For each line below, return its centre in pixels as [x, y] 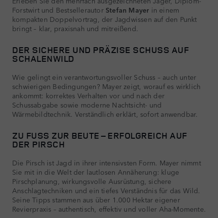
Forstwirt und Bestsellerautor [59, 9]
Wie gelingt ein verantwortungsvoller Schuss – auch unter [104, 77]
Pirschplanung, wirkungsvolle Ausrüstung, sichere [92, 181]
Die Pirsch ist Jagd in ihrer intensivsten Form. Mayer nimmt [107, 162]
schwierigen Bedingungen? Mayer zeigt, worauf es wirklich [107, 86]
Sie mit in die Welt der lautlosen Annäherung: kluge [96, 172]
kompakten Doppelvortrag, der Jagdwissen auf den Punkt [105, 19]
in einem [164, 9]
